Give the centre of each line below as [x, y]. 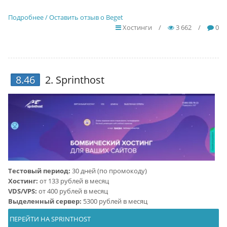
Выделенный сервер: [45, 201]
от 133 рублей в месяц [73, 181]
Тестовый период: [40, 171]
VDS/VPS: [22, 191]
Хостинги [137, 27]
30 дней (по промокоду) [109, 171]
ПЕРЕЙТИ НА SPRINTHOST [49, 219]
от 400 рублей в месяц [72, 191]
